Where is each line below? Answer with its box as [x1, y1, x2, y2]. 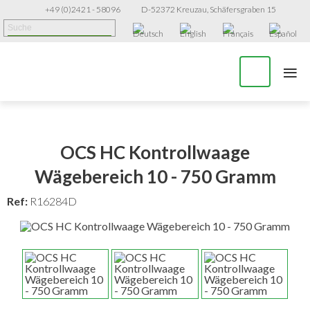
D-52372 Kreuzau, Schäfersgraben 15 [140, 4, 276, 15]
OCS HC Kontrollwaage [60, 140, 250, 163]
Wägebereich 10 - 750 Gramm [34, 165, 276, 188]
